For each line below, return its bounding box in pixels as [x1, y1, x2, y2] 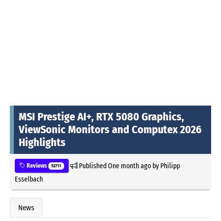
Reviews [25, 162, 48, 169]
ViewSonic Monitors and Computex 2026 [19, 122, 202, 136]
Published [77, 161, 108, 170]
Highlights [19, 135, 66, 149]
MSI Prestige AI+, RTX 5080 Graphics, [19, 110, 184, 123]
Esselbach [15, 174, 43, 184]
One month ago [108, 161, 151, 170]
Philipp [160, 161, 180, 170]
